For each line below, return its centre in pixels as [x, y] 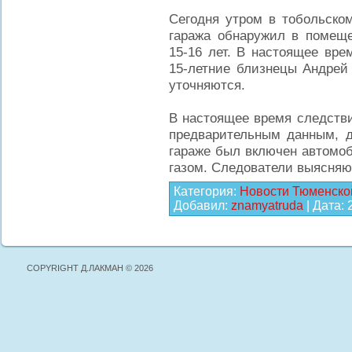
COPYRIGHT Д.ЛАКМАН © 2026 [90, 268]
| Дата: [325, 205]
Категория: [207, 191]
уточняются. [207, 85]
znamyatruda [267, 205]
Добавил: [202, 205]
